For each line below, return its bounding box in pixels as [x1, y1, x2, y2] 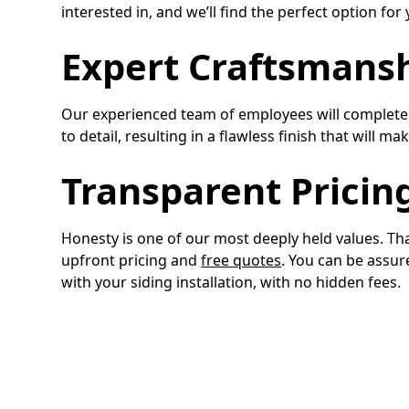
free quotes [201, 249, 282, 270]
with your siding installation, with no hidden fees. [61, 271, 402, 292]
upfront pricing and [61, 249, 202, 270]
